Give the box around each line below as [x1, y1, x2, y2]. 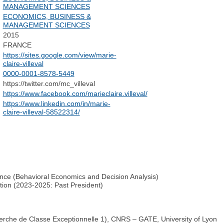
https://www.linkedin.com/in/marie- [2, 99, 110, 108]
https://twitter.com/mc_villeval [2, 79, 95, 88]
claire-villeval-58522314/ [2, 108, 80, 116]
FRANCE [2, 41, 31, 49]
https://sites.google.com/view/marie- [2, 51, 116, 59]
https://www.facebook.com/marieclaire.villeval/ [2, 89, 147, 98]
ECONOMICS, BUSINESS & [2, 12, 91, 21]
